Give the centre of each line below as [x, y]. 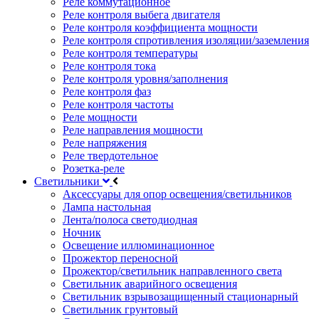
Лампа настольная [107, 207]
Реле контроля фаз [107, 91]
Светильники [68, 181]
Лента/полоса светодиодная [130, 220]
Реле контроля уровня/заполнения [145, 79]
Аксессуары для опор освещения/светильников [177, 194]
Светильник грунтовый [120, 309]
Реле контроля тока [109, 66]
